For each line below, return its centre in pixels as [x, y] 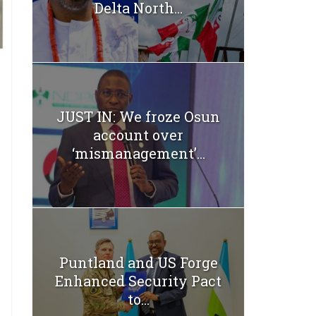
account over [138, 135]
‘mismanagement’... [138, 153]
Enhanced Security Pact [138, 280]
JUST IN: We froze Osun [138, 117]
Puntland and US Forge [138, 262]
